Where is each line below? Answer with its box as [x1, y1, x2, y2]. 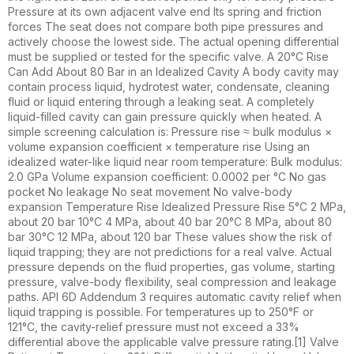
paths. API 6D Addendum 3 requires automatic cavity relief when [8, 290, 341, 304]
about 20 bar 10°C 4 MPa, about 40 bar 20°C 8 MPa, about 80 [8, 215, 332, 229]
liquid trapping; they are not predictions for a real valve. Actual [8, 245, 332, 259]
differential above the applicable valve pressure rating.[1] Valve [8, 335, 339, 349]
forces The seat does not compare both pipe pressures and [8, 20, 323, 34]
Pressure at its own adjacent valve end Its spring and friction [8, 5, 322, 19]
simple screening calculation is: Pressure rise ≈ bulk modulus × [8, 125, 332, 139]
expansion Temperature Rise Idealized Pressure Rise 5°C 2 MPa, [8, 200, 346, 214]
